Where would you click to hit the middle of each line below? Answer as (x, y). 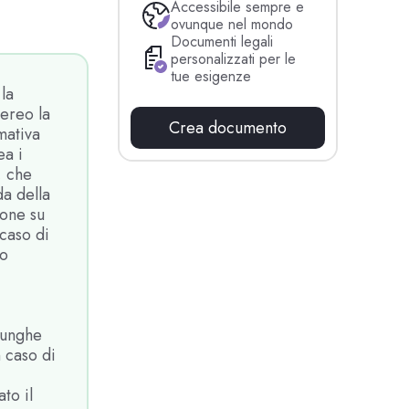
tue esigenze (211, 77)
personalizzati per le (234, 59)
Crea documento (228, 128)
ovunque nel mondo (232, 25)
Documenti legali (222, 42)
